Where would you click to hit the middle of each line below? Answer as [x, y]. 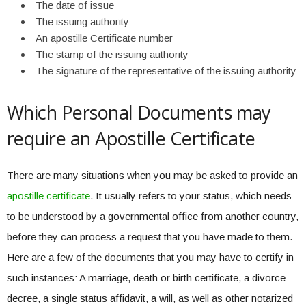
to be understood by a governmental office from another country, [153, 216]
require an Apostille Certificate [131, 138]
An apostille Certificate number [104, 38]
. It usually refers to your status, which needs [191, 196]
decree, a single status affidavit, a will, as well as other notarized [150, 298]
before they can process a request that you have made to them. [150, 237]
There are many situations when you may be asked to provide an [152, 175]
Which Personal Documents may [139, 112]
